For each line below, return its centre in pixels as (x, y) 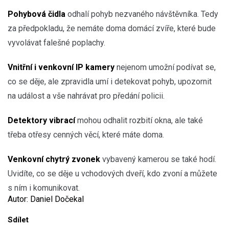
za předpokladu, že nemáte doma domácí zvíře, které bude (112, 28)
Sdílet (18, 220)
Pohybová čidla (37, 14)
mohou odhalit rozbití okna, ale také (139, 120)
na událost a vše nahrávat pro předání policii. (86, 96)
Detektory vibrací (41, 120)
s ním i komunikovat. (44, 188)
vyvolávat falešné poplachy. (56, 42)
